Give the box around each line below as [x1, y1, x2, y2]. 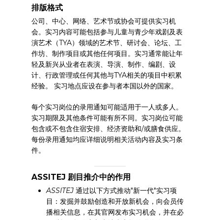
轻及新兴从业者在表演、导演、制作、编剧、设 [31, 59, 176, 69]
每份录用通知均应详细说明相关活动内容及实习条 [31, 135, 183, 144]
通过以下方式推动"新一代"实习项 [76, 186, 177, 195]
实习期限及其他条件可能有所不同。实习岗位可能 [31, 113, 183, 122]
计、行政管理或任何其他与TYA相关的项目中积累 [31, 70, 182, 80]
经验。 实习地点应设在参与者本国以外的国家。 [31, 81, 178, 90]
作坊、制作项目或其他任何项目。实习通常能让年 [31, 49, 183, 58]
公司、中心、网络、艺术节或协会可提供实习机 [31, 16, 176, 26]
